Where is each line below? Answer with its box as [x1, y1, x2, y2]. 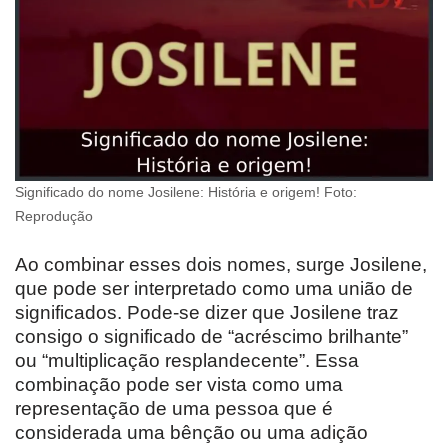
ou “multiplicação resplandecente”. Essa [15, 350, 359, 372]
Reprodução [15, 209, 93, 225]
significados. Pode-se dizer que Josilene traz [15, 302, 399, 324]
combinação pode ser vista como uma [15, 374, 343, 396]
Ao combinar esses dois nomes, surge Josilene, [15, 254, 427, 276]
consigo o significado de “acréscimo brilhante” [15, 326, 408, 348]
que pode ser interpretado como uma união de [15, 278, 413, 300]
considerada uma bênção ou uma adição [15, 422, 368, 444]
